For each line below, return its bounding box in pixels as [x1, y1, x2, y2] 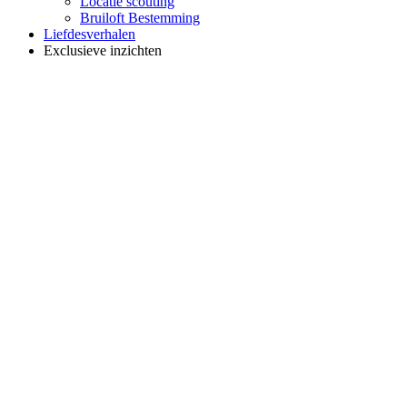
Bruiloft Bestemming [80, 9, 200, 25]
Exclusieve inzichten [44, 42, 162, 58]
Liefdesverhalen [44, 25, 135, 42]
